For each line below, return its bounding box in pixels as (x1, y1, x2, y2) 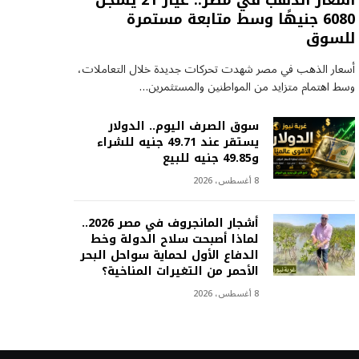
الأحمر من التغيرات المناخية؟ (101, 260, 259, 283)
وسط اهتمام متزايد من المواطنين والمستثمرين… (139, 75, 355, 99)
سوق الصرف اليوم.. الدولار (107, 115, 259, 138)
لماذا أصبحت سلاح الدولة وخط (90, 228, 259, 251)
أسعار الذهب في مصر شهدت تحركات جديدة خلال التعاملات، (77, 58, 355, 82)
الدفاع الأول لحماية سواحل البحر (79, 244, 259, 267)
